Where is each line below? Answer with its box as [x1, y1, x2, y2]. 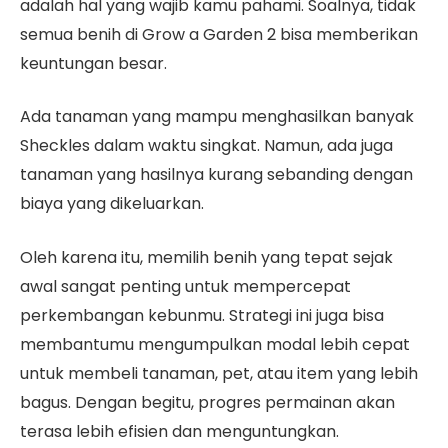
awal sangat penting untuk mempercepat [20, 274, 351, 298]
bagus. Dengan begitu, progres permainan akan [20, 390, 395, 414]
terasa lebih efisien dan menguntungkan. [20, 419, 339, 443]
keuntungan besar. [20, 51, 171, 75]
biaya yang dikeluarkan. [20, 192, 204, 216]
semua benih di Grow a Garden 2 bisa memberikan [20, 22, 418, 46]
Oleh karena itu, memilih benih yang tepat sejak [20, 245, 393, 269]
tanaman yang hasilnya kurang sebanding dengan [20, 163, 413, 187]
